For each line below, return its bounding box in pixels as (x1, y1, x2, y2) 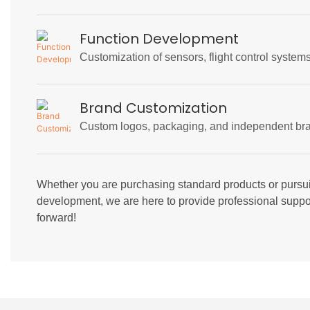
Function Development (80, 28, 239, 48)
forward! (36, 212, 76, 224)
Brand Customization (80, 98, 228, 118)
